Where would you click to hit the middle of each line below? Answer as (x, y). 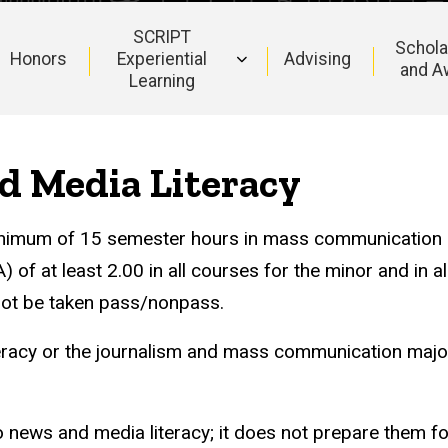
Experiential (162, 58)
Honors (38, 58)
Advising (317, 58)
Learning (162, 80)
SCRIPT (162, 36)
